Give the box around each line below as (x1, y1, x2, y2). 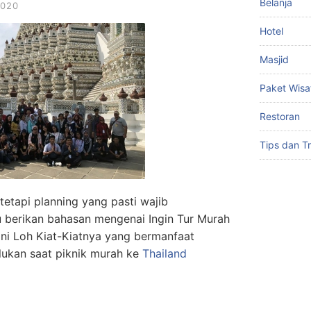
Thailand (142, 246, 187, 260)
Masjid (260, 53, 289, 65)
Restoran (260, 110, 300, 122)
